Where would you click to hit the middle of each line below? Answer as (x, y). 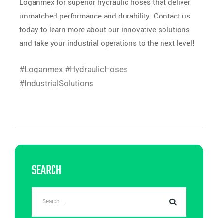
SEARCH (47, 171)
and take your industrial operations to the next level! (108, 43)
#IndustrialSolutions (56, 83)
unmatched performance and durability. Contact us (105, 16)
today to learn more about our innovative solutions (105, 29)
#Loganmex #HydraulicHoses (74, 69)
